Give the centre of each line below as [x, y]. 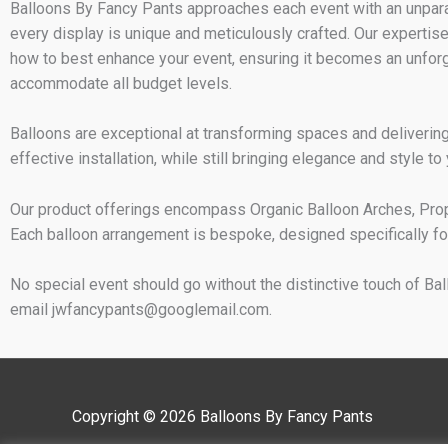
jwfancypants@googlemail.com [160, 310]
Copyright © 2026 [136, 416]
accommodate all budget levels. [121, 83]
